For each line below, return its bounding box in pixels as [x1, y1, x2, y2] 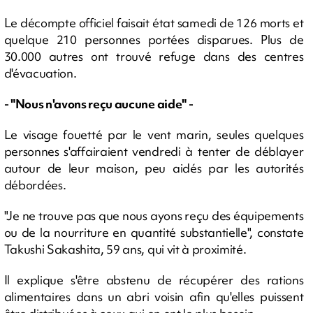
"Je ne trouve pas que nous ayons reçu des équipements [3, 208, 304, 224]
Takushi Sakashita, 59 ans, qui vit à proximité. [3, 241, 247, 257]
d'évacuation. [3, 65, 77, 81]
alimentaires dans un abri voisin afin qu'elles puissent [3, 289, 304, 305]
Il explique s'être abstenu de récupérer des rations [3, 272, 304, 288]
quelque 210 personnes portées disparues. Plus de [3, 31, 304, 48]
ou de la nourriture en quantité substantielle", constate [3, 224, 304, 240]
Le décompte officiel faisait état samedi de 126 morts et [3, 15, 304, 31]
